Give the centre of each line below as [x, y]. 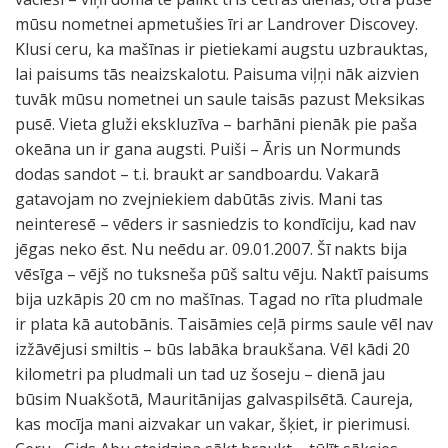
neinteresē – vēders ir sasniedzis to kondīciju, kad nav [215, 224]
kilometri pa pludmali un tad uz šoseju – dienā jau [200, 374]
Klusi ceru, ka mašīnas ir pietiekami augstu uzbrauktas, [221, 49]
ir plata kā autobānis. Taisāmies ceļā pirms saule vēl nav [224, 324]
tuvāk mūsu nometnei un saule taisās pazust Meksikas [220, 99]
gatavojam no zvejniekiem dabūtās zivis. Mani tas [199, 199]
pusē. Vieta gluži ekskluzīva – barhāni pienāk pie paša [216, 124]
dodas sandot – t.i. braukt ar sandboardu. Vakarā [197, 174]
